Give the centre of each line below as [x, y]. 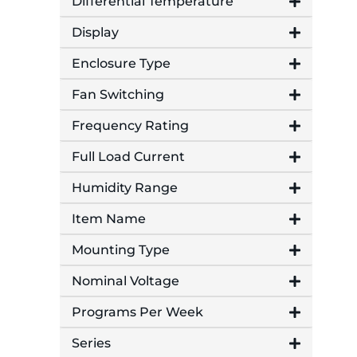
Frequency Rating [130, 126]
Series [91, 343]
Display [95, 33]
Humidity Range [125, 188]
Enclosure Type [121, 64]
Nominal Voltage [126, 281]
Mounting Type [121, 250]
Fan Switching [118, 95]
